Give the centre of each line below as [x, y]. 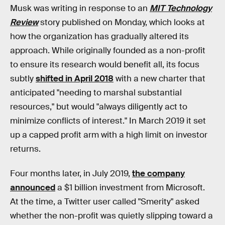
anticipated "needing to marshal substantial [96, 92]
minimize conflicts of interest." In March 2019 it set [108, 121]
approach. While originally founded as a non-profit [108, 50]
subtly [23, 78]
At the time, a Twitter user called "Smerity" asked [105, 202]
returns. [25, 149]
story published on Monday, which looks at [122, 22]
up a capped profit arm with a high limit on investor [109, 135]
